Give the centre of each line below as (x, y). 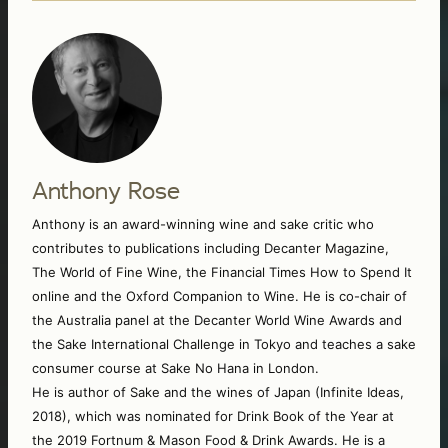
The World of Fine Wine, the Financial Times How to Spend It (222, 271)
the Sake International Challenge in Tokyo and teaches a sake (224, 343)
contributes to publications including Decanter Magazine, (210, 247)
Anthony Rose (106, 190)
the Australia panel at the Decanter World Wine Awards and (217, 319)
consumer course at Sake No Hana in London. (177, 367)
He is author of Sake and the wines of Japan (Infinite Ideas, (218, 391)
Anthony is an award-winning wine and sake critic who (203, 223)
